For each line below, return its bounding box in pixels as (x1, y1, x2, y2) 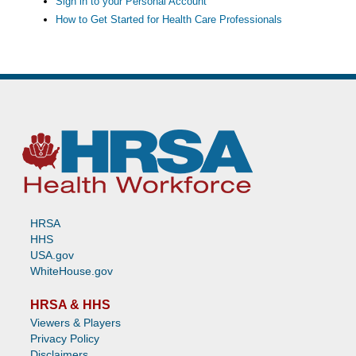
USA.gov (30, 248, 74, 261)
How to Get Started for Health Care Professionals (56, 13, 282, 25)
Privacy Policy (30, 331, 99, 345)
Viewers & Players (30, 315, 121, 329)
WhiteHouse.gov (30, 264, 113, 277)
